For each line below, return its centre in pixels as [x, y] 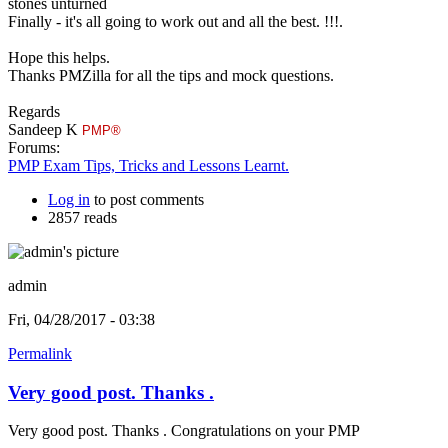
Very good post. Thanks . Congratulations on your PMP [184, 431]
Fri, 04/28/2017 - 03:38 [81, 319]
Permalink [40, 353]
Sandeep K [45, 129]
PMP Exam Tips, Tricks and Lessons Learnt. [148, 165]
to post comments [147, 199]
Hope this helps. [59, 57]
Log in [69, 199]
